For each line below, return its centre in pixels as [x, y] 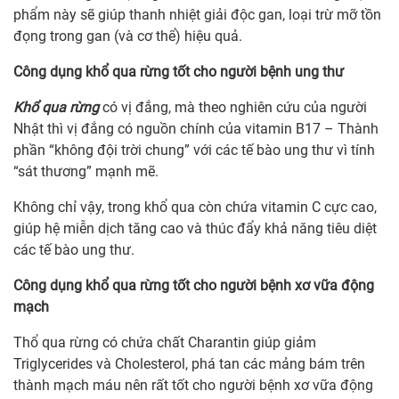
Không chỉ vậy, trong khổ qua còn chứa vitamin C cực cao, [195, 208]
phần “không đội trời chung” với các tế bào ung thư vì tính [194, 151]
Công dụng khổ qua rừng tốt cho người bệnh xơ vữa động [194, 286]
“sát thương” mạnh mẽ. [86, 172]
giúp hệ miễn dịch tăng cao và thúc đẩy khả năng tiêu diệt [195, 229]
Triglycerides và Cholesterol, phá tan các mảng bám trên [189, 364]
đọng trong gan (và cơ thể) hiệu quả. [128, 37]
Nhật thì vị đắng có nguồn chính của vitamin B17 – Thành [196, 129]
